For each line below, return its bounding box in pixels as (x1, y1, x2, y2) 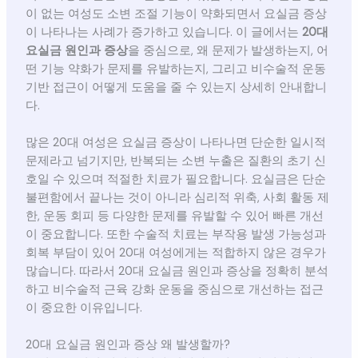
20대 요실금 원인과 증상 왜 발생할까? (25, 337, 230, 353)
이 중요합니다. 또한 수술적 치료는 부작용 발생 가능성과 (25, 227, 326, 243)
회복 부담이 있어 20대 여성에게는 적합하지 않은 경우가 (25, 245, 326, 261)
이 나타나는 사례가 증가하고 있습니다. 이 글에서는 (25, 24, 302, 40)
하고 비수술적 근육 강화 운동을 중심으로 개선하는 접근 (25, 282, 324, 298)
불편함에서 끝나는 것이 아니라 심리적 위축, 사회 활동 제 (25, 190, 329, 206)
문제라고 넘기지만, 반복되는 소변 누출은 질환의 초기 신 (25, 153, 326, 169)
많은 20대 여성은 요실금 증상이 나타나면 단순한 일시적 (25, 135, 326, 151)
